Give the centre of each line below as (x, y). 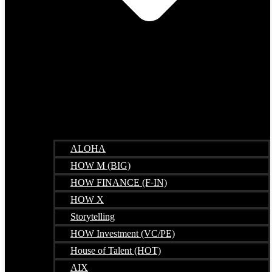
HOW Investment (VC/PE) (123, 233)
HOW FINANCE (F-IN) (119, 182)
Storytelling (93, 216)
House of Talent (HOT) (116, 250)
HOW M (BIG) (100, 165)
